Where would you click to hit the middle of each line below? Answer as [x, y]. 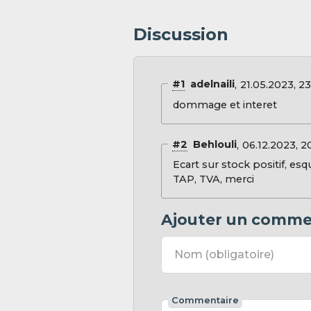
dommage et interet [225, 104]
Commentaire [205, 300]
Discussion [181, 34]
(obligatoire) [239, 255]
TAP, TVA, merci [213, 179]
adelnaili [209, 84]
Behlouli [212, 145]
